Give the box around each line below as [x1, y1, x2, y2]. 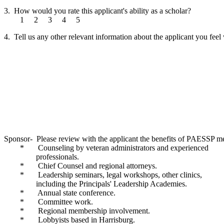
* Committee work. [4, 197, 93, 206]
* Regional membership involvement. [4, 206, 150, 215]
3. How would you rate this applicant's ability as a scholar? [4, 6, 191, 15]
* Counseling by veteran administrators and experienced [4, 143, 208, 152]
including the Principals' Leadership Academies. [4, 179, 187, 188]
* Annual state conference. [4, 188, 115, 197]
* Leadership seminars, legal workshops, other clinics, [4, 170, 202, 179]
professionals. [4, 152, 79, 161]
